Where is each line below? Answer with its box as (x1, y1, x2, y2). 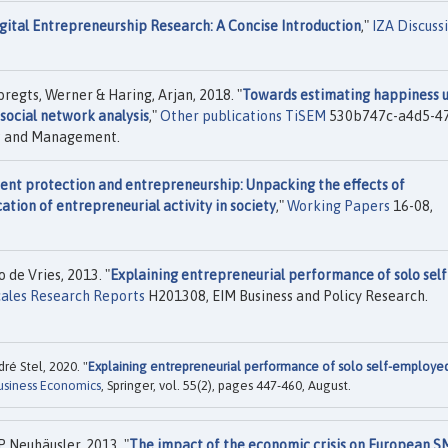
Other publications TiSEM (160, 108, 326, 124)
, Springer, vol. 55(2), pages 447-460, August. (101, 378, 351, 394)
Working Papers (287, 198, 390, 214)
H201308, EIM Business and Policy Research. (145, 288, 428, 304)
